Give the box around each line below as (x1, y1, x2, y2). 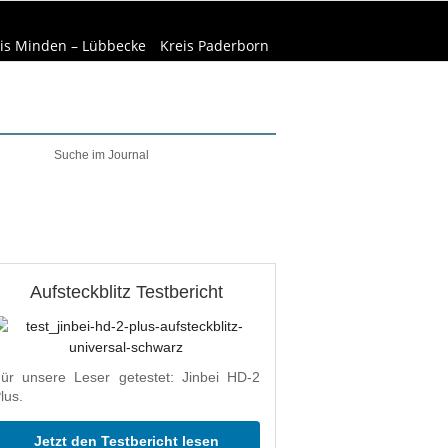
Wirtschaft (115, 182, 189, 202)
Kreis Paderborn (160, 36, 269, 55)
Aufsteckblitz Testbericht (29, 282, 223, 302)
